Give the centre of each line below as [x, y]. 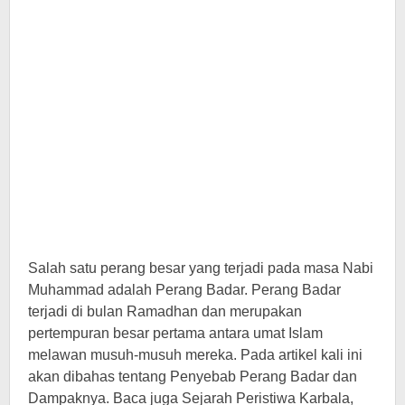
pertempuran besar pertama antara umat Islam [175, 333]
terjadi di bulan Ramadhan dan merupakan [165, 311]
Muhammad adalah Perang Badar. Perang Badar [184, 290]
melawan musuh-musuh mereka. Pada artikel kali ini [195, 355]
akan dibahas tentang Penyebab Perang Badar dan [193, 377]
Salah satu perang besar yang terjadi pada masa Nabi [201, 268]
